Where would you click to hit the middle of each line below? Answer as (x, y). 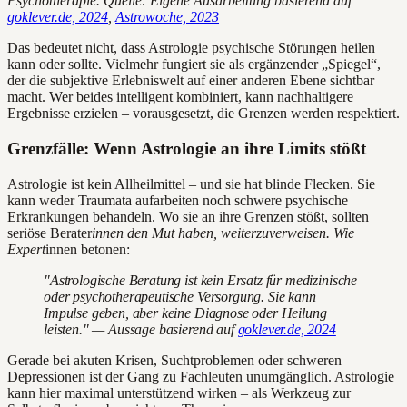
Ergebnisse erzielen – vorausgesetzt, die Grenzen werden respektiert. (203, 114)
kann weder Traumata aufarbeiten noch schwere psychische (178, 200)
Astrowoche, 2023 (167, 17)
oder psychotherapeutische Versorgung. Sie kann (180, 296)
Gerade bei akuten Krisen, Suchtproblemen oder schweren (174, 360)
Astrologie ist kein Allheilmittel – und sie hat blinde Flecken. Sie (191, 184)
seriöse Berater (50, 233)
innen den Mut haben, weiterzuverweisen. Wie (223, 233)
